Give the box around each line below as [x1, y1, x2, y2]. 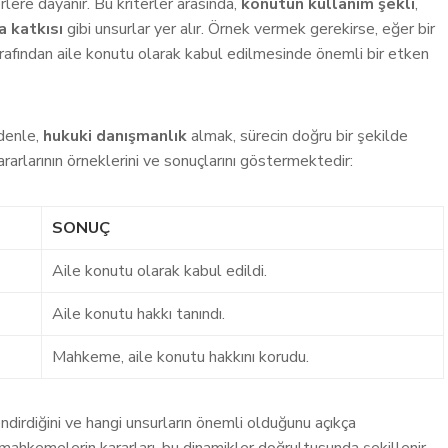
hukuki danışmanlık [43, 125, 187, 147]
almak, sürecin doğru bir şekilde [187, 125, 408, 147]
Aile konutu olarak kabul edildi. [52, 260, 267, 282]
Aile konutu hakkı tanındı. [52, 303, 225, 325]
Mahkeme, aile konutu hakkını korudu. [52, 346, 309, 368]
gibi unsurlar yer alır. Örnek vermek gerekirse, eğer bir [63, 18, 435, 40]
